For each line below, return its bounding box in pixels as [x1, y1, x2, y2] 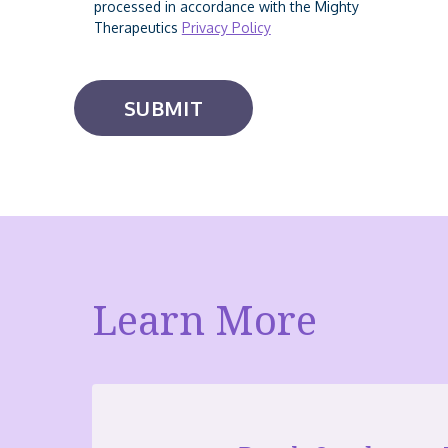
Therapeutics [93, 18, 182, 36]
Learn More [92, 291, 317, 347]
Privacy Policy [181, 18, 271, 36]
